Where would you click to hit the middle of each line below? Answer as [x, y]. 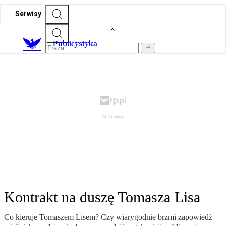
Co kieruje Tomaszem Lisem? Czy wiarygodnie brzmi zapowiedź [108, 217]
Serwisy [28, 13]
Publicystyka [75, 44]
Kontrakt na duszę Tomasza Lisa [102, 197]
